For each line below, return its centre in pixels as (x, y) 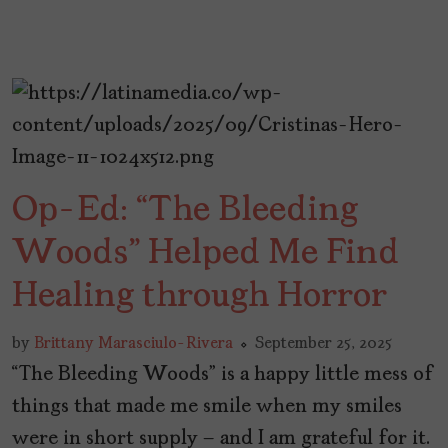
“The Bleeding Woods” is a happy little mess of (222, 375)
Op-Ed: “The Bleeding (185, 211)
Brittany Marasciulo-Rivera (133, 344)
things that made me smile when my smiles (207, 407)
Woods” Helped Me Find (205, 254)
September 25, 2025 (323, 344)
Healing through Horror (199, 297)
